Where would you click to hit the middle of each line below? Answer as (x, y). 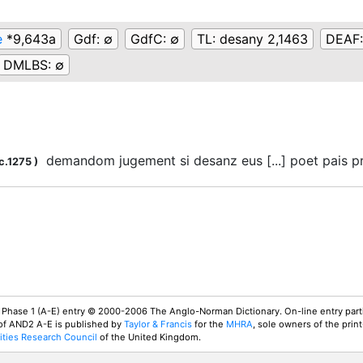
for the (209, 325)
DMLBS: (29, 65)
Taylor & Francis (158, 325)
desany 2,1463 (264, 39)
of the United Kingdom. (149, 337)
